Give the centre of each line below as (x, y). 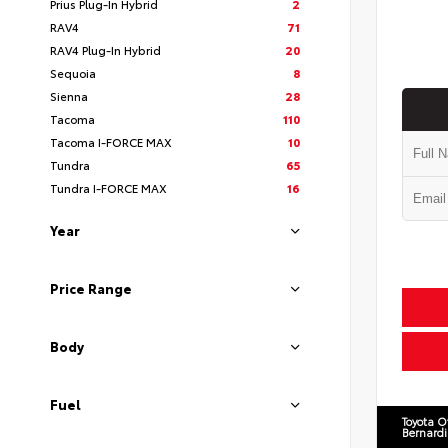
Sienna (69, 95)
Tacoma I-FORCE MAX (111, 141)
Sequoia (73, 72)
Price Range (91, 288)
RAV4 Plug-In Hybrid (105, 49)
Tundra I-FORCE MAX (108, 187)
